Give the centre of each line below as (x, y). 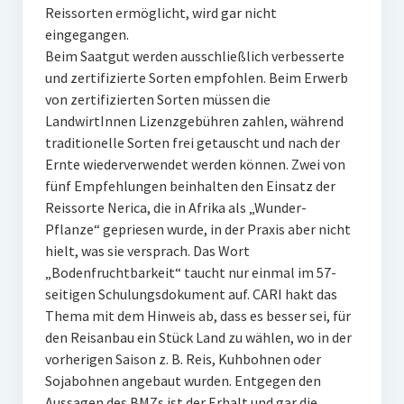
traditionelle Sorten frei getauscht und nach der (192, 142)
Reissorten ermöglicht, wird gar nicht (161, 13)
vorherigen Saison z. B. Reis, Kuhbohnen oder (183, 359)
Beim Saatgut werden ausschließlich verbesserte (194, 56)
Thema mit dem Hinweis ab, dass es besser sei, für (197, 316)
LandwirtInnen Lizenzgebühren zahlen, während (194, 121)
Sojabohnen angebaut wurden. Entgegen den (183, 381)
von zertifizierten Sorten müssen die (157, 99)
